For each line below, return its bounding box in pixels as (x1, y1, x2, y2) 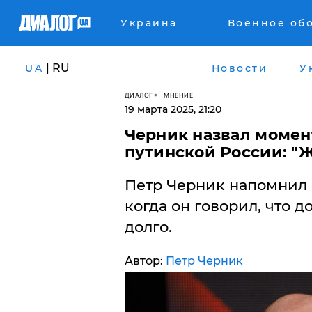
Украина (120, 17, 178, 29)
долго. (124, 218, 172, 235)
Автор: (124, 254, 166, 267)
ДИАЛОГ (124, 91, 153, 99)
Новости (211, 61, 267, 75)
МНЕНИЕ (164, 91, 193, 99)
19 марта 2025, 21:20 (124, 103, 221, 116)
